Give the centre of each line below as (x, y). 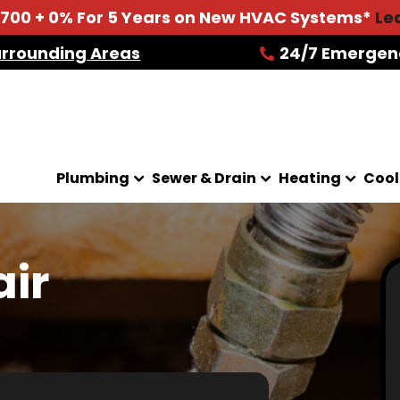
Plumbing (93, 178)
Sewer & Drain (204, 178)
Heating (310, 178)
